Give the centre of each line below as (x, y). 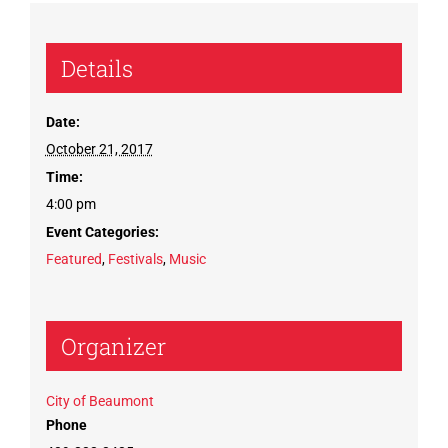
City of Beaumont (99, 400)
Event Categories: (102, 231)
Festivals (135, 258)
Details (96, 67)
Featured (73, 258)
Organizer (113, 345)
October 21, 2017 (99, 148)
